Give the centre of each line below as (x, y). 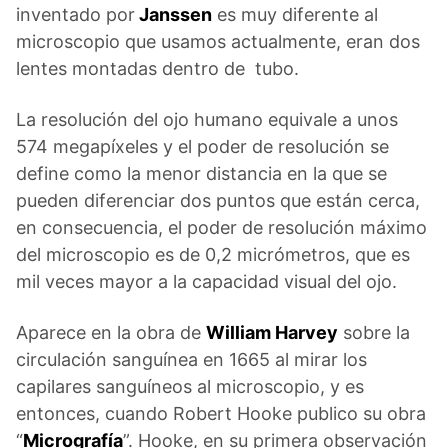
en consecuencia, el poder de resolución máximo (221, 227)
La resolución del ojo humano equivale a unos (207, 119)
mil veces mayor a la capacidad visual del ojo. (206, 281)
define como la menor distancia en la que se (201, 173)
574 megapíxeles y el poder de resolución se (202, 146)
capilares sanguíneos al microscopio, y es (190, 386)
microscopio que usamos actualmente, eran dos (218, 41)
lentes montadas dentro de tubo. (157, 68)
